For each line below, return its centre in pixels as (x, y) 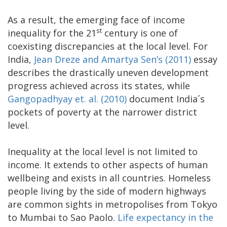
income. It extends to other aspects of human (108, 165)
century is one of (140, 33)
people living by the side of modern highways (107, 191)
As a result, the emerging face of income (96, 20)
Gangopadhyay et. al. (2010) (67, 99)
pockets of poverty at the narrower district (102, 112)
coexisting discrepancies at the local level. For (108, 46)
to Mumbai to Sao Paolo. (63, 218)
